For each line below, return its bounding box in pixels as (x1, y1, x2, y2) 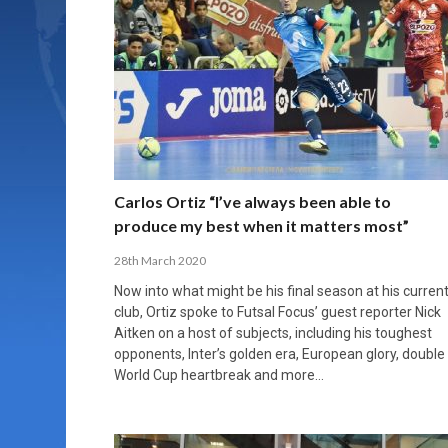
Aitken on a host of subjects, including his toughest (114, 324, 432, 341)
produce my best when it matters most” (114, 215, 409, 235)
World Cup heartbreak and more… (114, 366, 324, 383)
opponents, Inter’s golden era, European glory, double (114, 345, 445, 362)
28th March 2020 (114, 252, 206, 268)
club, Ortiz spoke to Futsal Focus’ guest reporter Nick (114, 303, 441, 320)
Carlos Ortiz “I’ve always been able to (114, 191, 391, 211)
